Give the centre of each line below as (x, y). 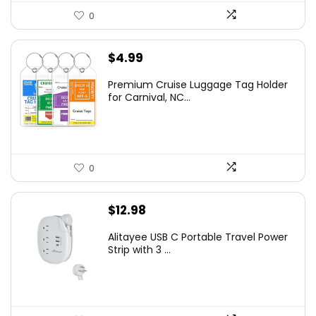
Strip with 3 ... (139, 250)
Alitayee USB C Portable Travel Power (198, 237)
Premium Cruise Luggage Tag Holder (198, 85)
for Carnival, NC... (149, 98)
